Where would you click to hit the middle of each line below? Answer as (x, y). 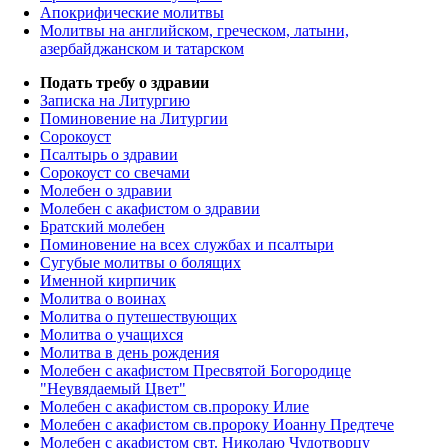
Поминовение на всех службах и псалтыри (187, 245)
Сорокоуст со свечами (115, 173)
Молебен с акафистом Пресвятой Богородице (195, 371)
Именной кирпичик (108, 281)
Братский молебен (102, 227)
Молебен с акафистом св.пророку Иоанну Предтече (217, 425)
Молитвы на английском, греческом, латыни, (194, 31)
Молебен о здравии (106, 191)
